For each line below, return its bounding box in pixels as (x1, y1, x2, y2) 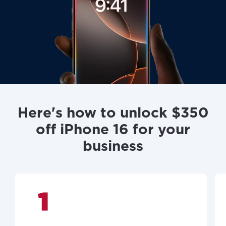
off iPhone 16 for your (36, 120, 190, 138)
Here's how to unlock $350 (18, 103, 208, 121)
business (83, 137, 143, 154)
